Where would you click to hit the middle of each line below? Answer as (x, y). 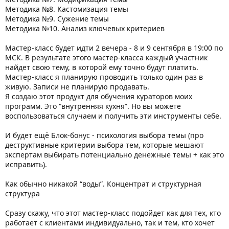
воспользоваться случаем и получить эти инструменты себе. (113, 116)
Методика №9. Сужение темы (57, 18)
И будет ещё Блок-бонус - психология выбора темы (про (104, 135)
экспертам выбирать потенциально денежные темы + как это (114, 154)
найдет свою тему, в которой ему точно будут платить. (102, 67)
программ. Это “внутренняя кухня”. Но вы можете (93, 106)
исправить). (26, 164)
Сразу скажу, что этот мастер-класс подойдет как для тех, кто (113, 213)
